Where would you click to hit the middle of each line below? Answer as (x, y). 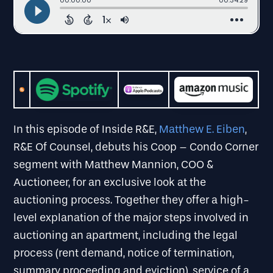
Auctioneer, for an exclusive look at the (110, 183)
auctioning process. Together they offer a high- (132, 200)
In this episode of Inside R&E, (87, 130)
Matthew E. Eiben (202, 130)
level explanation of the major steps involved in (131, 218)
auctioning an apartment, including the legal (126, 236)
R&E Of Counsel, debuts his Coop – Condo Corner (136, 147)
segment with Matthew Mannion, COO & (114, 165)
